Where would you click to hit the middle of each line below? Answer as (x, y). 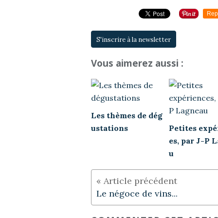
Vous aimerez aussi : (137, 63)
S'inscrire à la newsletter (134, 40)
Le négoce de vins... (137, 193)
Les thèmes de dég (127, 115)
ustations (109, 128)
